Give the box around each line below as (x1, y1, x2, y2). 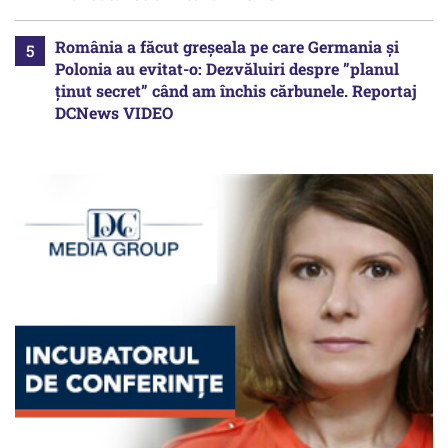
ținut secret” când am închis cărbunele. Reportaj (55, 80, 417, 102)
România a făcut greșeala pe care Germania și (55, 36, 399, 58)
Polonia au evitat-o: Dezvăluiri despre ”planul (55, 58, 399, 80)
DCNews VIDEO (55, 102, 173, 124)
